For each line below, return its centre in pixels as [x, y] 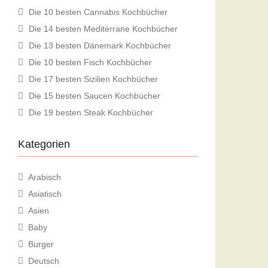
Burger [41, 244]
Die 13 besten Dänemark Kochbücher [100, 45]
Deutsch [44, 261]
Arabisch [45, 177]
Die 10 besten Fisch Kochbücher [90, 62]
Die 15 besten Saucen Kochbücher [95, 95]
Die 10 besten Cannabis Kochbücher [98, 12]
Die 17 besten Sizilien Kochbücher [93, 79]
